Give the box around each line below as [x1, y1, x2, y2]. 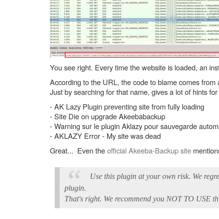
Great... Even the [50, 145, 107, 155]
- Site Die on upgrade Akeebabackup [50, 111, 165, 121]
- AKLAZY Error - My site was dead [50, 131, 161, 141]
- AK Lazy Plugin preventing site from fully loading [50, 101, 204, 111]
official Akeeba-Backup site [107, 145, 191, 155]
